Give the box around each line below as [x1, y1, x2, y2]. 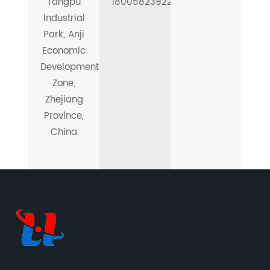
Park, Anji [43, 27, 85, 42]
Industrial [43, 11, 85, 26]
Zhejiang [45, 92, 83, 107]
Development [40, 60, 99, 75]
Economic [42, 43, 86, 58]
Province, [44, 108, 84, 124]
